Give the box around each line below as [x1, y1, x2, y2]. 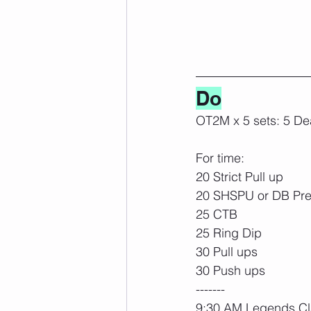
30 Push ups [196, 262, 265, 278]
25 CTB [196, 205, 237, 222]
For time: [196, 149, 244, 166]
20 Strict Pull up [196, 168, 283, 185]
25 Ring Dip [196, 224, 262, 241]
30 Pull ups [196, 243, 258, 260]
